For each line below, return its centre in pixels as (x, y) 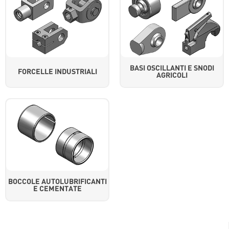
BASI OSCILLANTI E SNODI (172, 68)
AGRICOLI (172, 75)
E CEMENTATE (57, 189)
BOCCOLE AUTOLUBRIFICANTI (57, 182)
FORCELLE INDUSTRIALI (57, 72)
